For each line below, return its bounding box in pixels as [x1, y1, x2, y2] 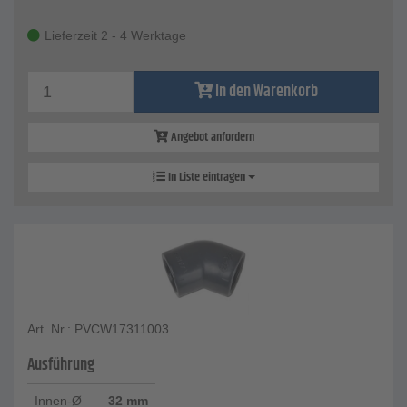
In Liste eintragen [164, 167, 248, 188]
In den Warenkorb [214, 79, 318, 105]
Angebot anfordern [167, 127, 254, 148]
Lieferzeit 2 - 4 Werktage [45, 28, 186, 44]
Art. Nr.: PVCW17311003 [27, 322, 169, 337]
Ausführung [27, 352, 94, 379]
